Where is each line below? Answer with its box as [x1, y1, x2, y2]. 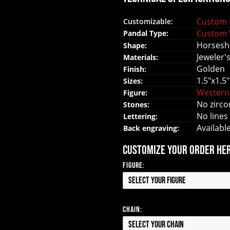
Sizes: [123, 75, 145, 86]
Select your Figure [128, 175, 186, 186]
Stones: [123, 99, 151, 109]
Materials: [123, 52, 160, 62]
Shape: [123, 40, 149, 50]
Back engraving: [123, 123, 179, 133]
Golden [197, 63, 225, 74]
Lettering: [123, 111, 158, 121]
